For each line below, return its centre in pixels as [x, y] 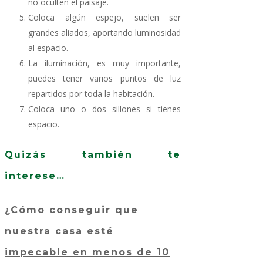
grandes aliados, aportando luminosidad [104, 33]
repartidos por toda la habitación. [91, 94]
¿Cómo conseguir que [72, 210]
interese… [35, 176]
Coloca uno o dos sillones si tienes [104, 109]
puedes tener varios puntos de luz [104, 79]
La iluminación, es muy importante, [104, 63]
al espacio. [48, 48]
